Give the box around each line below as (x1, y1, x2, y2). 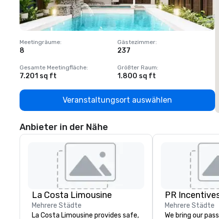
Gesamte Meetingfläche (20, 64, 87, 71)
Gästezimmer (117, 39, 155, 46)
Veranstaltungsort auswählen (63, 95, 172, 105)
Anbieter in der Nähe (20, 122, 108, 133)
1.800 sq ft (117, 72, 156, 81)
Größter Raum (117, 64, 157, 71)
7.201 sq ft (20, 72, 57, 81)
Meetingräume (20, 39, 60, 46)
